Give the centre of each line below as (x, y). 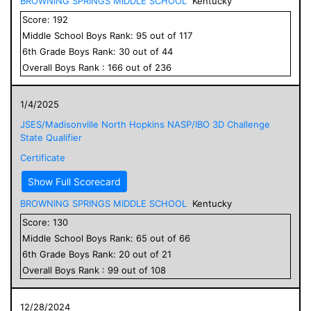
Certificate (43, 157)
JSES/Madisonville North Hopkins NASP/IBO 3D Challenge (145, 124)
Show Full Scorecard (74, 181)
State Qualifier (51, 137)
